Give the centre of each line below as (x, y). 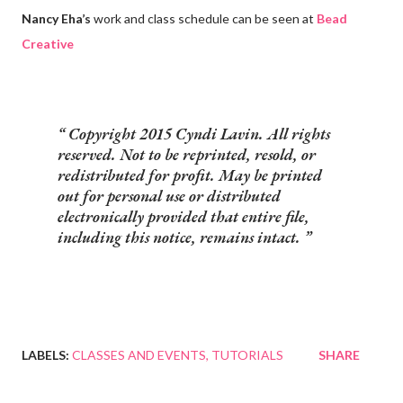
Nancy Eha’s (56, 18)
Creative (48, 43)
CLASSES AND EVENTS (139, 354)
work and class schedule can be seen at (204, 18)
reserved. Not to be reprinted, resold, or (187, 154)
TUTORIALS (247, 354)
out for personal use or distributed (169, 195)
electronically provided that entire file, (184, 216)
